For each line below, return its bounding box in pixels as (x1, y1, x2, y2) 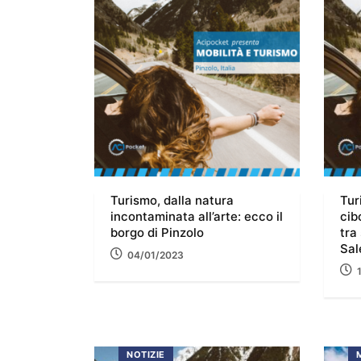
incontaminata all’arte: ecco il (110, 208, 283, 224)
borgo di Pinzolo (110, 224, 204, 240)
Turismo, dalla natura (110, 192, 234, 208)
